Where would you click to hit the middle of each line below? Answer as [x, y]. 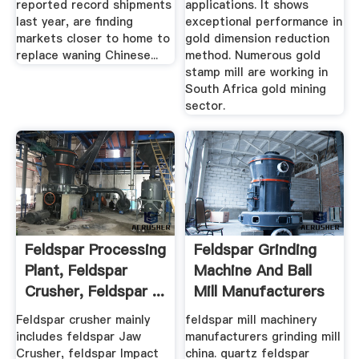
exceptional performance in [264, 22]
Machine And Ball [253, 271]
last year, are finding [74, 22]
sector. [206, 106]
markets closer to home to [93, 39]
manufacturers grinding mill [263, 336]
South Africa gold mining [256, 89]
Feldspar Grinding [256, 250]
